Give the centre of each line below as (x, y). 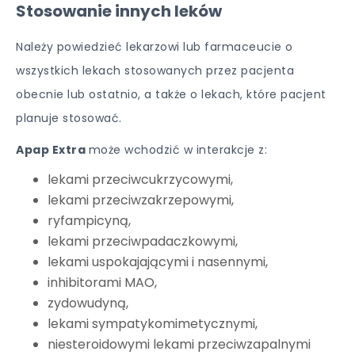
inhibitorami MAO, (102, 282)
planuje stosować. (69, 118)
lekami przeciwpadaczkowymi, (143, 241)
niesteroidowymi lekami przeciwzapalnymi (179, 344)
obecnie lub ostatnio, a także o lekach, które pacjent (171, 94)
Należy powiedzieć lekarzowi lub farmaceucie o (155, 47)
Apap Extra (52, 150)
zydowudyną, (88, 303)
